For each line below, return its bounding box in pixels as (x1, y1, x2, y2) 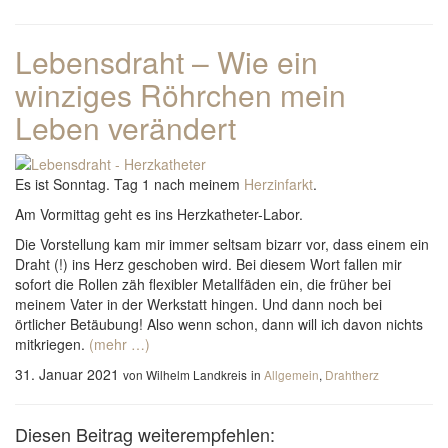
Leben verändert (15, 106, 236, 149)
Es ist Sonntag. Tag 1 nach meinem (15, 174, 244, 194)
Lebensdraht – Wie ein (15, 40, 318, 83)
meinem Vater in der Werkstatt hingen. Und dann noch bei (15, 294, 382, 314)
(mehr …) (89, 334, 150, 354)
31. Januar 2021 (15, 364, 119, 384)
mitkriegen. (15, 334, 89, 354)
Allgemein (264, 366, 319, 383)
